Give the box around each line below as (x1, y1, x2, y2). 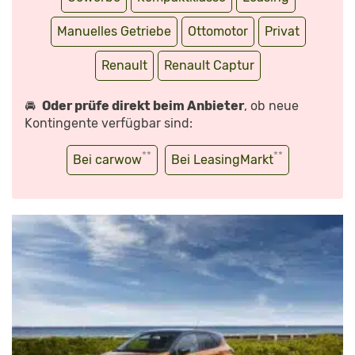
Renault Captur (164, 57, 255, 73)
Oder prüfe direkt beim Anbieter (42, 97, 244, 113)
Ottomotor (187, 23, 248, 39)
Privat (264, 23, 300, 39)
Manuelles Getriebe (56, 23, 171, 39)
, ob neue (244, 97, 299, 113)
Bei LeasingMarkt (171, 151, 274, 167)
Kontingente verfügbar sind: (25, 115, 193, 131)
